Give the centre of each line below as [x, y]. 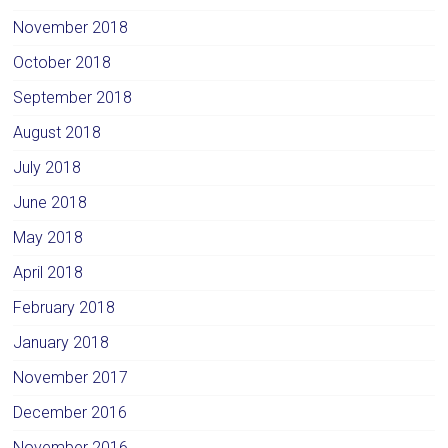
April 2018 [48, 273]
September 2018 [73, 98]
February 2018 [64, 308]
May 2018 [48, 238]
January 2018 [61, 343]
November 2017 [71, 378]
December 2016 [70, 413]
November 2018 [71, 28]
